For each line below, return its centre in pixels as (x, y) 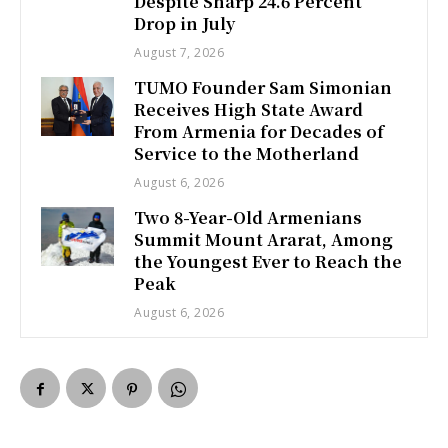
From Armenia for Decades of (259, 132)
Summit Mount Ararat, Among (264, 240)
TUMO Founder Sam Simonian (263, 88)
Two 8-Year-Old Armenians (248, 218)
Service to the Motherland (247, 154)
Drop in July (185, 24)
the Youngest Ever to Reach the (268, 262)
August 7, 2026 (179, 53)
